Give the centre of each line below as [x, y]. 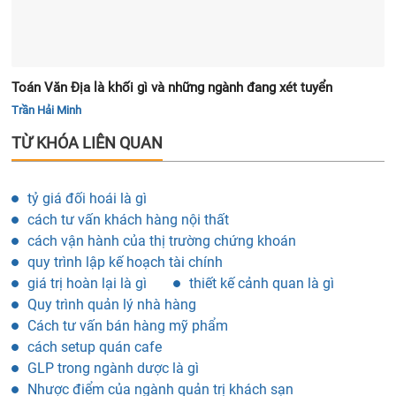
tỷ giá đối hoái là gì [87, 198]
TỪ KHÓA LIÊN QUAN [87, 142]
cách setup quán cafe [95, 346]
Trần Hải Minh [46, 110]
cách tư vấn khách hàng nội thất [128, 219]
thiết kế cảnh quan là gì [262, 283]
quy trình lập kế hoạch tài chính [125, 262]
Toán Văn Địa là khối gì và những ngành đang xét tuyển [172, 87]
